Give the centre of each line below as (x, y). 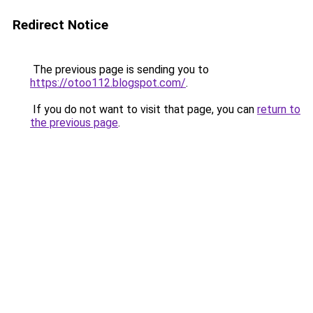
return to (279, 109)
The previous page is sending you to (119, 70)
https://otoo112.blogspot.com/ (108, 83)
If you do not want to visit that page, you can (144, 109)
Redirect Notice (60, 25)
